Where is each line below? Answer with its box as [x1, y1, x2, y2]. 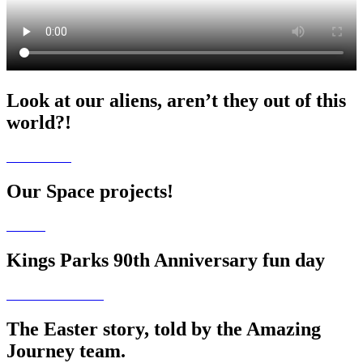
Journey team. [6, 340, 126, 361]
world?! [6, 112, 71, 134]
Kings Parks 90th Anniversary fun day [6, 249, 325, 271]
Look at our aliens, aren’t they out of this [6, 90, 346, 112]
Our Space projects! [6, 180, 173, 202]
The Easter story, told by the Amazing [6, 318, 321, 340]
